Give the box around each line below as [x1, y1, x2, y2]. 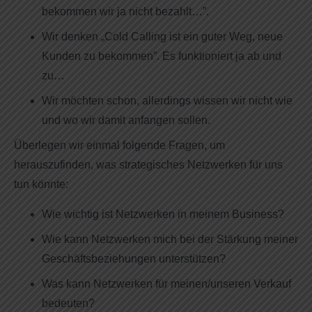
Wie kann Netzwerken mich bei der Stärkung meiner [42, 233, 298, 245]
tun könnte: [14, 178, 68, 191]
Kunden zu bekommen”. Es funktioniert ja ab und [42, 50, 281, 63]
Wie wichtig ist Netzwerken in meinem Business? [42, 208, 284, 220]
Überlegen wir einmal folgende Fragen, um [14, 139, 225, 152]
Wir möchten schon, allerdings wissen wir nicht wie [42, 95, 292, 107]
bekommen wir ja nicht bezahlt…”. [42, 6, 209, 18]
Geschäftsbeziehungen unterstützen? [42, 252, 226, 265]
